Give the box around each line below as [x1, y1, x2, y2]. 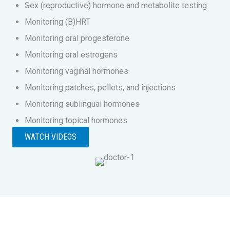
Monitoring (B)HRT [25, 16, 90, 27]
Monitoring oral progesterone [25, 33, 129, 43]
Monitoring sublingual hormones [25, 99, 140, 109]
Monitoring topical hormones [25, 115, 129, 125]
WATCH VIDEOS [25, 131, 76, 142]
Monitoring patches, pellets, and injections [25, 82, 176, 92]
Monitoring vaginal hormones [25, 66, 128, 76]
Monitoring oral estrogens [25, 49, 118, 60]
